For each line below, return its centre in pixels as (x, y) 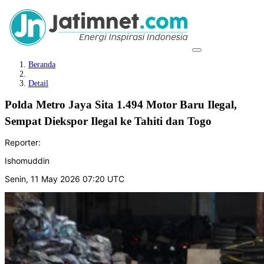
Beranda (42, 65)
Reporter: (23, 142)
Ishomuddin (27, 160)
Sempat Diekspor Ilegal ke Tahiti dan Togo (108, 121)
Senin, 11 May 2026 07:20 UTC (65, 179)
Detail (38, 83)
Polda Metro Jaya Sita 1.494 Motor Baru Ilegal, (121, 105)
